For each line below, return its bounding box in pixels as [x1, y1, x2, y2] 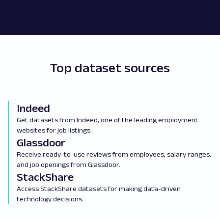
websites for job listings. [17, 126, 92, 134]
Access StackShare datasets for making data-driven [17, 184, 181, 192]
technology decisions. [17, 194, 85, 203]
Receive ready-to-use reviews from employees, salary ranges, [17, 150, 211, 158]
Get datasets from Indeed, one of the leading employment [17, 115, 198, 124]
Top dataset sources [50, 60, 170, 75]
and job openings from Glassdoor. [17, 160, 122, 168]
